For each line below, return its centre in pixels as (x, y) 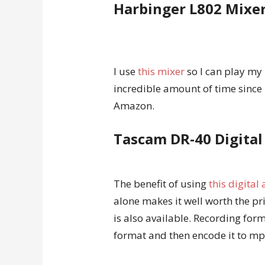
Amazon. (134, 106)
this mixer (161, 71)
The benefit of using (161, 184)
